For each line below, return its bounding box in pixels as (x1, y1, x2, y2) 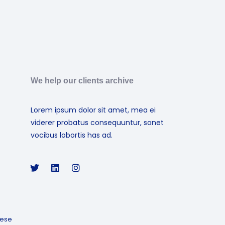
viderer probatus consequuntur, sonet (31, 118, 164, 128)
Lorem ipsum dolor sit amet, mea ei (31, 105, 156, 115)
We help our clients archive (31, 76, 134, 85)
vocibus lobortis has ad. (31, 130, 113, 140)
